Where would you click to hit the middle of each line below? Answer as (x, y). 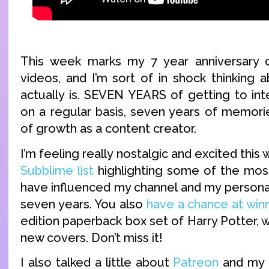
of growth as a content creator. (108, 129)
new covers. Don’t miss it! (92, 237)
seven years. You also (83, 204)
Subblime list (57, 170)
